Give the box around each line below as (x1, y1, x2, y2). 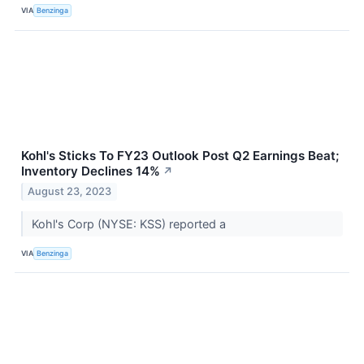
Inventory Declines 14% (21, 162, 160, 179)
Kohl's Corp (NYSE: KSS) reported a (31, 217, 229, 232)
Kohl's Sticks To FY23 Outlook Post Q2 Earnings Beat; (21, 147, 339, 163)
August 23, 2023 (28, 185, 112, 198)
